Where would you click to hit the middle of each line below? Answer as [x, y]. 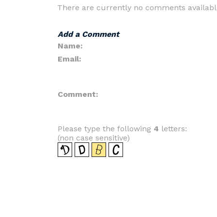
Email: [70, 59]
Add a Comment [88, 34]
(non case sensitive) [94, 138]
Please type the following [106, 129]
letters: [173, 129]
